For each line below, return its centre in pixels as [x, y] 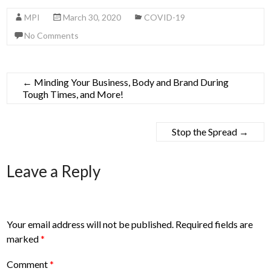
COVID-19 [165, 17]
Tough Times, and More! [73, 94]
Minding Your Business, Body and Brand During [131, 82]
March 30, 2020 [92, 17]
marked [24, 239]
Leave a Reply [54, 171]
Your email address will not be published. [90, 224]
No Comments [52, 35]
